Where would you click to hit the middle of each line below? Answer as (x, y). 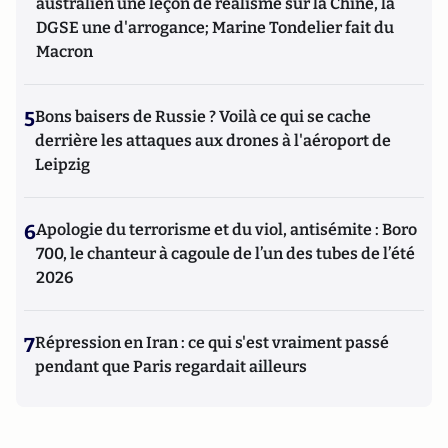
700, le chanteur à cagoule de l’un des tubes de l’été (225, 253)
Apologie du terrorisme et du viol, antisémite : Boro (226, 229)
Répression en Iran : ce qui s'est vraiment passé (212, 342)
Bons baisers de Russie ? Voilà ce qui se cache (203, 116)
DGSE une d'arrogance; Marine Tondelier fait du (215, 27)
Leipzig (62, 164)
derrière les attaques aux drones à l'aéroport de (213, 140)
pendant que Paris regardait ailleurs (171, 366)
